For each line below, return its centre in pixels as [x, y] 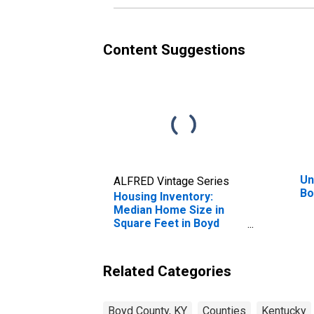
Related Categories [167, 271]
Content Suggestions [174, 49]
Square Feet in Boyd [166, 223]
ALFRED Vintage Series [171, 181]
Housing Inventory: [163, 196]
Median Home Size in [169, 210]
